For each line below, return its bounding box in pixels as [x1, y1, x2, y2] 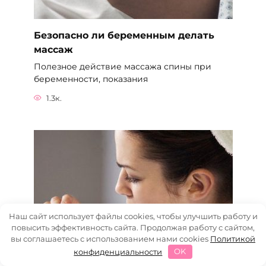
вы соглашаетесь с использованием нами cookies [11, 233, 210, 243]
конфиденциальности [74, 246, 163, 256]
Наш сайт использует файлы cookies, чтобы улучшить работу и [8, 211, 258, 221]
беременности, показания [33, 74, 148, 85]
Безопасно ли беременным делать [33, 30, 214, 42]
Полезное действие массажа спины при [33, 61, 211, 72]
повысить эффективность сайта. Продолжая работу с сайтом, [11, 222, 255, 232]
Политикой [210, 233, 255, 243]
